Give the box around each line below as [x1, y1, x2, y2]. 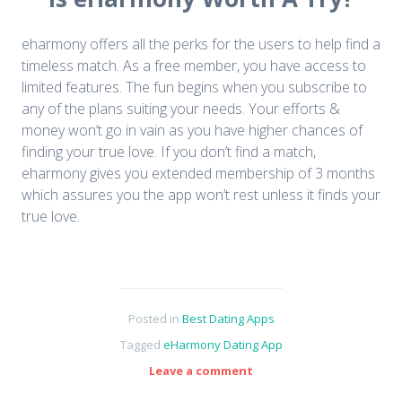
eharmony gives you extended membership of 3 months [22, 163, 375, 184]
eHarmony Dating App [162, 336, 283, 354]
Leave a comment [149, 362, 253, 379]
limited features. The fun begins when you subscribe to [22, 77, 367, 98]
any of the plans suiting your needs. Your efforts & [22, 99, 340, 119]
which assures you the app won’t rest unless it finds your [22, 185, 380, 205]
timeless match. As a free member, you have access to [22, 56, 366, 76]
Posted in [127, 310, 182, 328]
